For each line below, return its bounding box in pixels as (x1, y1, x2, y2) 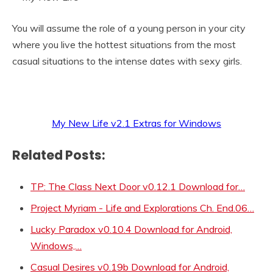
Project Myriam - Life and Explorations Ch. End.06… (30, 201, 254, 214)
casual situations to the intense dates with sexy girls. (12, 55, 242, 67)
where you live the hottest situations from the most (12, 38, 236, 51)
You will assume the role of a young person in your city (12, 22, 246, 34)
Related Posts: (12, 146, 105, 164)
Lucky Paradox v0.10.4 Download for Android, (30, 222, 232, 235)
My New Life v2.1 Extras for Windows (52, 117, 221, 129)
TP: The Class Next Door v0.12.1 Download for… (30, 180, 245, 193)
